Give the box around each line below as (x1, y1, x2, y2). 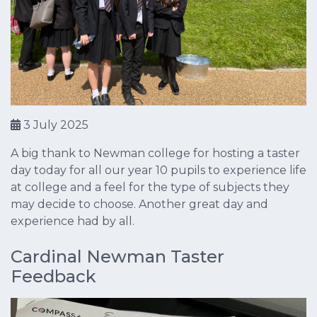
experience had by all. (11, 214, 134, 228)
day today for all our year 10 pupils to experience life (11, 163, 306, 177)
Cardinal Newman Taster (11, 246, 224, 267)
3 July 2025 (21, 117, 88, 132)
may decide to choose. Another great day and (11, 197, 268, 211)
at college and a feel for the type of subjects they (11, 180, 289, 194)
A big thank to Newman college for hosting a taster (11, 146, 300, 160)
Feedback (11, 265, 96, 287)
